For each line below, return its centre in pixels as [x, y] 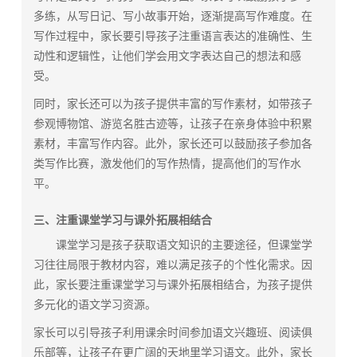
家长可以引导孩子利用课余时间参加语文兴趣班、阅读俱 [173, 333]
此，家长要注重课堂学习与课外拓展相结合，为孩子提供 [173, 285]
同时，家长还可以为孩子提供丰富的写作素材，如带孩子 [173, 104]
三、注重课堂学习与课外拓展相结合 [123, 220]
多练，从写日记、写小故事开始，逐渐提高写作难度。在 [173, 16]
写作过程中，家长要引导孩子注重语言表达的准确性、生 [173, 36]
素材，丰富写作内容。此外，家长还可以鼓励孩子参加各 [173, 144]
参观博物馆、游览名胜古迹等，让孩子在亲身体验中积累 [173, 124]
